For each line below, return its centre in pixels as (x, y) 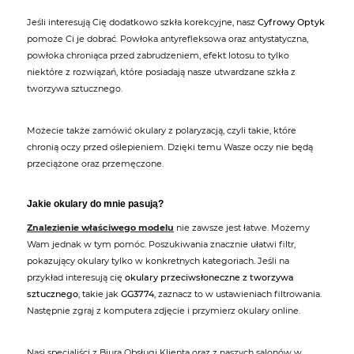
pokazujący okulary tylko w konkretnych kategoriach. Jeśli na (158, 261)
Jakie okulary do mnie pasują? (95, 204)
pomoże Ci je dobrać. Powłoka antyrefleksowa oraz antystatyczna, (168, 39)
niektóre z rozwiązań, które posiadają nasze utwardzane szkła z (161, 72)
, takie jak (100, 294)
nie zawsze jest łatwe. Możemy (242, 228)
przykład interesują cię (76, 278)
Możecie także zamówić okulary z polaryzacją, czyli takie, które (162, 131)
